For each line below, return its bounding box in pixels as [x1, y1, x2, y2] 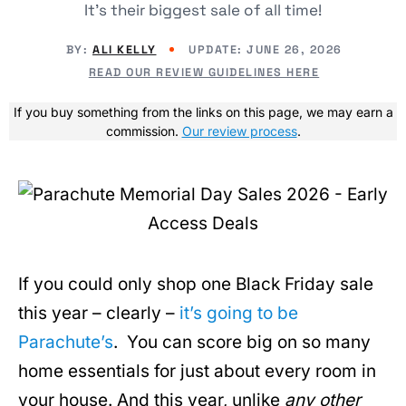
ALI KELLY [92, 42, 157, 57]
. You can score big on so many [113, 331, 371, 353]
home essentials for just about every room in [18, 360, 376, 382]
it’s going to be [179, 302, 298, 324]
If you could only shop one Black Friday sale [18, 273, 373, 295]
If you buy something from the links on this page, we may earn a [13, 103, 393, 120]
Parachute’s [18, 331, 113, 353]
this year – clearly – [18, 302, 179, 324]
